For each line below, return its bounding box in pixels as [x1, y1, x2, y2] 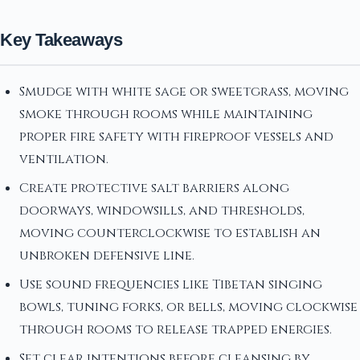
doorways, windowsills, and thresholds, [19, 201, 305, 219]
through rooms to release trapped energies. [19, 320, 332, 338]
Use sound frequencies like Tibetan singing [19, 275, 322, 293]
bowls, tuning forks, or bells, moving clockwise [19, 297, 358, 316]
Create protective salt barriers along [19, 178, 289, 197]
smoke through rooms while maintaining [19, 104, 313, 123]
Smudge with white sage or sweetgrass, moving [19, 82, 349, 100]
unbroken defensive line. [19, 246, 194, 264]
